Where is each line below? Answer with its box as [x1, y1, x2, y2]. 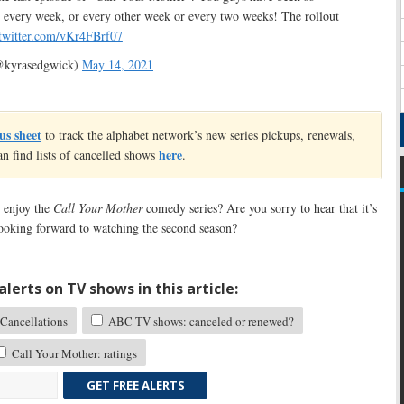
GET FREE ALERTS [86, 377, 185, 394]
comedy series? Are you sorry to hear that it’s [142, 199, 377, 217]
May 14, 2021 [82, 56, 153, 74]
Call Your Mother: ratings [9, 345, 137, 363]
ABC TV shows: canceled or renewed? [106, 313, 294, 330]
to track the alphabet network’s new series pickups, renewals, [41, 126, 355, 144]
